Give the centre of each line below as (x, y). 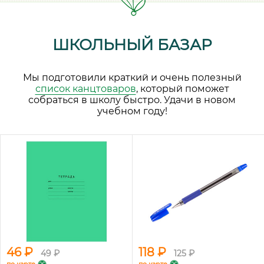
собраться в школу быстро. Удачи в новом (132, 100)
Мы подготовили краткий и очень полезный (132, 77)
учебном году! (132, 111)
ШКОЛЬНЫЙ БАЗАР (132, 45)
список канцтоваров (85, 89)
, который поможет (182, 89)
